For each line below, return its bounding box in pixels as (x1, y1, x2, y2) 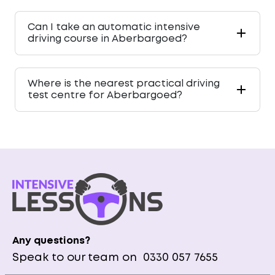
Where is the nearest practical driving (28, 79, 220, 89)
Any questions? (12, 236, 90, 246)
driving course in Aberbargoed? (28, 34, 187, 44)
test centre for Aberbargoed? (28, 91, 182, 101)
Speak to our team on (12, 253, 140, 263)
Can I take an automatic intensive (28, 23, 200, 33)
